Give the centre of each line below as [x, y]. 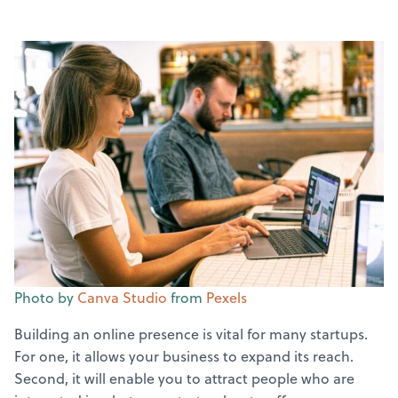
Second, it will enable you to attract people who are [184, 378]
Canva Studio [122, 297]
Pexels [227, 297]
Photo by [46, 297]
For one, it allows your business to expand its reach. [184, 356]
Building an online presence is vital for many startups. [191, 334]
